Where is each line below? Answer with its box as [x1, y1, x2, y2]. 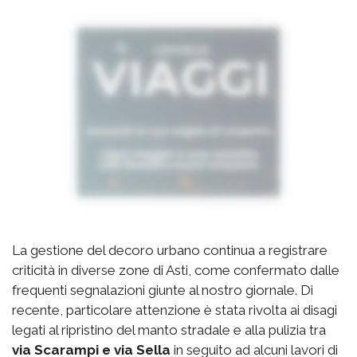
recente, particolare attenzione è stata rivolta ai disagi [12, 302, 337, 319]
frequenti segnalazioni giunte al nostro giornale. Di [12, 282, 313, 299]
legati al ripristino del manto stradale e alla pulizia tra [12, 322, 326, 339]
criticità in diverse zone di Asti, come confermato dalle [12, 262, 339, 279]
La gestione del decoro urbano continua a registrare [12, 242, 328, 259]
